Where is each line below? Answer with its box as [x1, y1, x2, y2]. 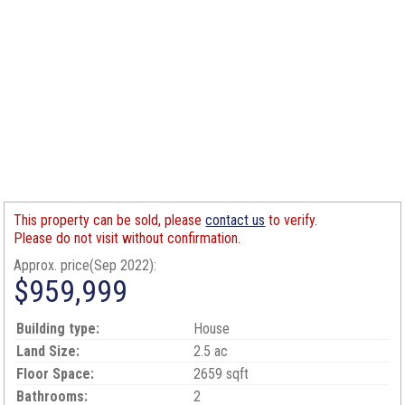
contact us [205, 212, 266, 229]
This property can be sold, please [14, 212, 206, 229]
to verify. [265, 212, 318, 229]
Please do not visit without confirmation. [14, 230, 241, 247]
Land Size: [16, 343, 80, 360]
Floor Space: [16, 365, 95, 382]
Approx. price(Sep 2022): [14, 257, 157, 274]
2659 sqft [193, 365, 250, 382]
